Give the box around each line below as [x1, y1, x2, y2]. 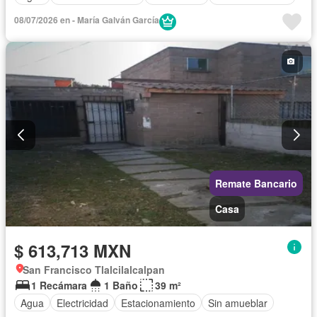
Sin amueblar [208, 295, 267, 310]
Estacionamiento [121, 295, 195, 310]
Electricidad [57, 295, 108, 310]
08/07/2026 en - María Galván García [14, 13, 159, 26]
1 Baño [104, 278, 138, 293]
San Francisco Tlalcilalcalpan [23, 263, 165, 277]
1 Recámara [31, 278, 87, 293]
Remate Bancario [215, 176, 297, 191]
